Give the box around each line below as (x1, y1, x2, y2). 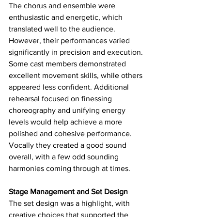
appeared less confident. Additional (9, 82, 131, 91)
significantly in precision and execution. (9, 47, 145, 56)
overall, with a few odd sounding (9, 152, 121, 161)
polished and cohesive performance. (9, 129, 134, 138)
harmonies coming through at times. (9, 164, 132, 172)
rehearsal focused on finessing (9, 94, 114, 103)
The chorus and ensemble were (9, 1, 117, 10)
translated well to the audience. (9, 24, 117, 33)
